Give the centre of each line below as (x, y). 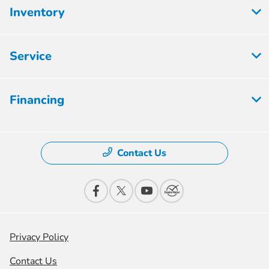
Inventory (37, 12)
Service (31, 56)
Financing (37, 100)
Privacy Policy (39, 237)
